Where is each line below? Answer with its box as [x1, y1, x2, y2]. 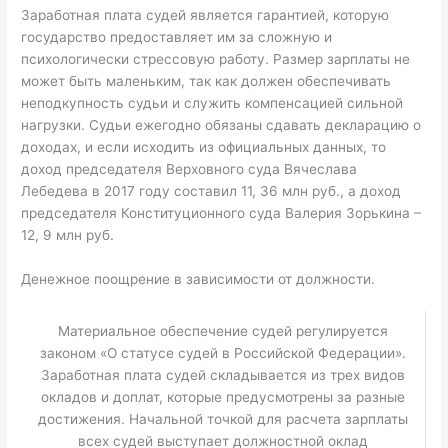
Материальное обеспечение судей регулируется [58, 323, 389, 340]
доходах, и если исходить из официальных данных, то [21, 138, 387, 155]
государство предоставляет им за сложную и [21, 28, 333, 45]
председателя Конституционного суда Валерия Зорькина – [21, 204, 422, 221]
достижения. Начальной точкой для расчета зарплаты [38, 411, 409, 428]
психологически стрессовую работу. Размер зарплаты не [21, 50, 411, 67]
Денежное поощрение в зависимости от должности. [21, 270, 376, 287]
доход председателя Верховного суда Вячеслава [21, 160, 358, 177]
